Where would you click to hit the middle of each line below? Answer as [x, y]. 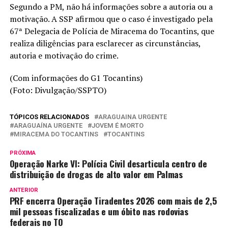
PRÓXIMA [22, 153]
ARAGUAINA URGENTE [132, 117]
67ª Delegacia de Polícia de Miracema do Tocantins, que [112, 31]
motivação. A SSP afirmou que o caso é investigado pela [111, 19]
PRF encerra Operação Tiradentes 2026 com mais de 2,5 [113, 201]
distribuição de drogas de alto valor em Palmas [96, 174]
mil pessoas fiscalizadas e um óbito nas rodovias [99, 211]
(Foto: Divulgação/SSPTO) [58, 90]
